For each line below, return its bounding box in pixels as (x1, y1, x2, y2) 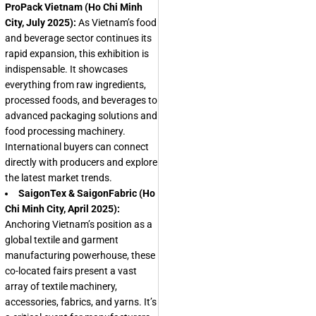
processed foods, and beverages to (5, 95, 157, 106)
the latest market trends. (5, 172, 112, 183)
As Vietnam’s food (76, 17, 157, 28)
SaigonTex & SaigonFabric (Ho (18, 188, 155, 199)
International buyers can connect (5, 141, 149, 152)
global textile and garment (5, 234, 119, 245)
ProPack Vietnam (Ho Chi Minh (5, 1, 142, 13)
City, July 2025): (5, 17, 76, 28)
